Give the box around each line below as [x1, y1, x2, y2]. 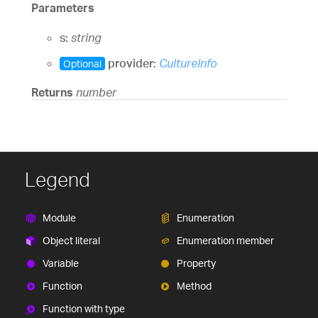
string [71, 30, 102, 45]
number [76, 84, 116, 99]
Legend [25, 167, 90, 192]
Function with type [43, 302, 125, 314]
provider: [105, 55, 159, 70]
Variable [43, 256, 79, 269]
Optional [63, 57, 102, 70]
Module [43, 211, 76, 224]
